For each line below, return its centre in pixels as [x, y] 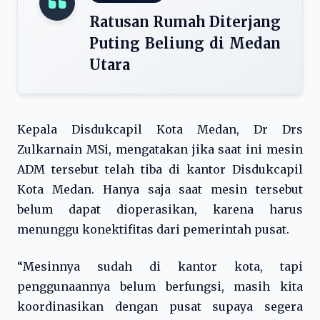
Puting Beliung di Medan [185, 43]
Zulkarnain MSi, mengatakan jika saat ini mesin [160, 149]
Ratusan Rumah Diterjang [185, 22]
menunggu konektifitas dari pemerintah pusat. [153, 229]
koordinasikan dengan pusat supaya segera [160, 306]
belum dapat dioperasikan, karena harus [160, 209]
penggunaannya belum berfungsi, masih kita [160, 286]
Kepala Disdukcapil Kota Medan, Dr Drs [160, 129]
